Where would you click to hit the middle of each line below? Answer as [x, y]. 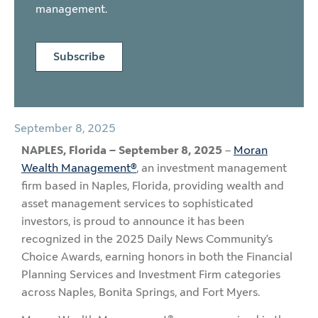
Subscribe [79, 56]
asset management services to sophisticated [137, 203]
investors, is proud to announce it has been [133, 221]
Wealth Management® [79, 168]
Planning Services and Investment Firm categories [151, 274]
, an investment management [212, 168]
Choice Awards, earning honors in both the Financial [157, 256]
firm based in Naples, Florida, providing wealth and [153, 185]
